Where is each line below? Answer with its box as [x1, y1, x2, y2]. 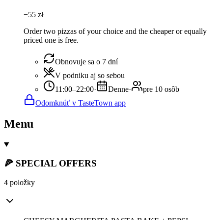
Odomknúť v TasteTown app [35, 98, 126, 107]
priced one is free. [24, 35, 79, 44]
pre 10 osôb [143, 84, 179, 93]
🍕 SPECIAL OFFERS [4, 158, 97, 169]
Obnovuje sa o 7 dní [55, 57, 118, 66]
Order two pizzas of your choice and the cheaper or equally [24, 27, 207, 35]
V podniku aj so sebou [55, 71, 125, 80]
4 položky [4, 178, 35, 187]
